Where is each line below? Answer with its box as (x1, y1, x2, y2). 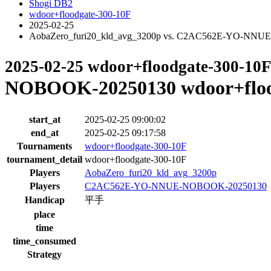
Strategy (27, 249, 62, 260)
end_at (30, 127, 59, 138)
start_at (28, 114, 60, 125)
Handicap (24, 194, 65, 205)
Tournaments (17, 140, 72, 151)
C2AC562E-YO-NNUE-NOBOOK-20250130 (85, 180, 267, 191)
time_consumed (13, 235, 76, 246)
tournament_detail (7, 154, 82, 165)
